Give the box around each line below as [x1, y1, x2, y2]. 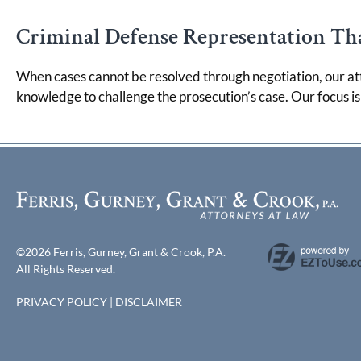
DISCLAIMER [115, 295, 182, 309]
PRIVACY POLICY [16, 295, 107, 309]
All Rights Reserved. [16, 262, 115, 276]
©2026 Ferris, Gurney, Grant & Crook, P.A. [16, 245, 226, 259]
